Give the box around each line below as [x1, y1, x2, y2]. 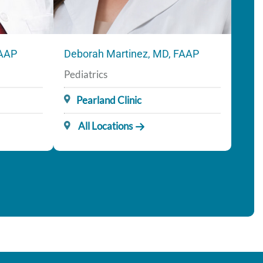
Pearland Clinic [76, 94, 142, 107]
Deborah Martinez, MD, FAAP [63, 48, 199, 60]
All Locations [76, 120, 133, 133]
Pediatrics [63, 68, 107, 81]
